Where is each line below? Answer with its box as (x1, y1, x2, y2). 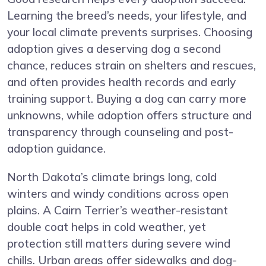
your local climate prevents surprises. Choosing (7, 25, 252, 40)
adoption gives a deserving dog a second (7, 42, 221, 56)
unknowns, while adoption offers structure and (7, 108, 252, 123)
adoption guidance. (7, 141, 106, 156)
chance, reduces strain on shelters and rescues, (7, 58, 256, 73)
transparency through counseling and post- (7, 125, 233, 140)
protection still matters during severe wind (7, 236, 230, 251)
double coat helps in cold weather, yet (7, 220, 206, 235)
